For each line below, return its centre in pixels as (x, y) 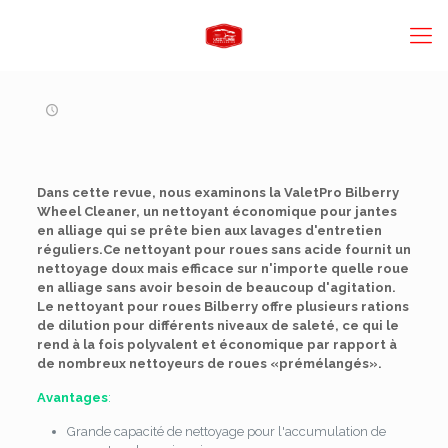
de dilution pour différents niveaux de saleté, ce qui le (217, 325)
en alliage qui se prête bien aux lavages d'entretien (209, 230)
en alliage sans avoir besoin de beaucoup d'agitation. (216, 287)
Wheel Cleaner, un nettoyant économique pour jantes (216, 211)
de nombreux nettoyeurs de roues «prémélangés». (209, 363)
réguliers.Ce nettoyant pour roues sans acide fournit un (223, 249)
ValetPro (312, 192)
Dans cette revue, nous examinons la (160, 192)
